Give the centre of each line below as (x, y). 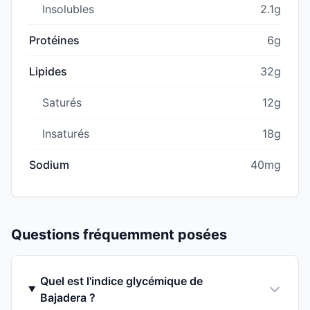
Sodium (49, 164)
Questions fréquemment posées (119, 234)
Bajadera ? (67, 297)
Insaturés (66, 133)
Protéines (54, 40)
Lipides (48, 71)
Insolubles (68, 9)
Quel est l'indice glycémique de (121, 281)
